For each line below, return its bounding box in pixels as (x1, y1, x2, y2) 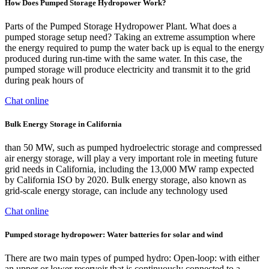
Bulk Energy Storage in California (5, 119, 122, 128)
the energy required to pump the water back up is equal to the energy (5, 42, 264, 53)
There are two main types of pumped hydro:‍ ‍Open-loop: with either (5, 253, 259, 264)
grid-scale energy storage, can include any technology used (5, 186, 228, 196)
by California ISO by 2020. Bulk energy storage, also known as (5, 175, 246, 186)
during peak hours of (5, 74, 83, 85)
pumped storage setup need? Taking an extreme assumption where (5, 31, 255, 42)
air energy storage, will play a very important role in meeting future (5, 153, 258, 164)
